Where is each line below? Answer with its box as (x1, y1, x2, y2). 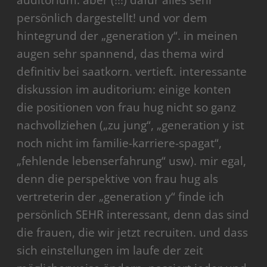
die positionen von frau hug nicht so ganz (17, 100, 237, 116)
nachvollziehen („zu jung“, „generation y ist (17, 117, 245, 133)
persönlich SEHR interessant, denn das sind (17, 207, 250, 223)
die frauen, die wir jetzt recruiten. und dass (17, 225, 249, 241)
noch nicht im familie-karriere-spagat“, (17, 135, 222, 151)
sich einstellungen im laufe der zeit (17, 243, 204, 259)
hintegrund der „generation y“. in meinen (17, 28, 238, 44)
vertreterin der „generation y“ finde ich (17, 189, 225, 205)
